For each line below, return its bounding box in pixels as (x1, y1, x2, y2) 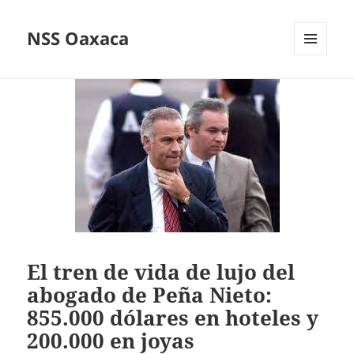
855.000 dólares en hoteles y (27, 303, 319, 332)
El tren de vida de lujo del (27, 257, 296, 286)
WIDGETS (294, 81, 339, 96)
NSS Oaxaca (27, 26, 130, 51)
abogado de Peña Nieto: (27, 280, 273, 309)
